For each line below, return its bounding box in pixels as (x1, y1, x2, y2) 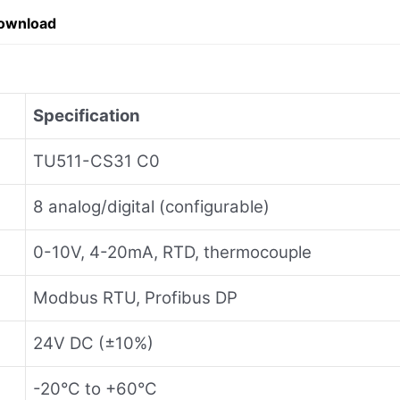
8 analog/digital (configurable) (33, 196, 270, 217)
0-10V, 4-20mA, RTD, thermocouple (33, 241, 312, 262)
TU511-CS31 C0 (33, 150, 160, 171)
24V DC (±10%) (33, 332, 154, 354)
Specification (33, 104, 140, 126)
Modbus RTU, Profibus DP (33, 287, 237, 308)
